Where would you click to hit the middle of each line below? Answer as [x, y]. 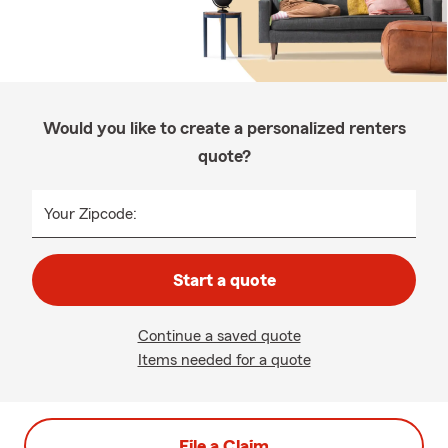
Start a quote [224, 280]
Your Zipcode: [90, 214]
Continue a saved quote [219, 336]
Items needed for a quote [224, 360]
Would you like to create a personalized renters [224, 128]
